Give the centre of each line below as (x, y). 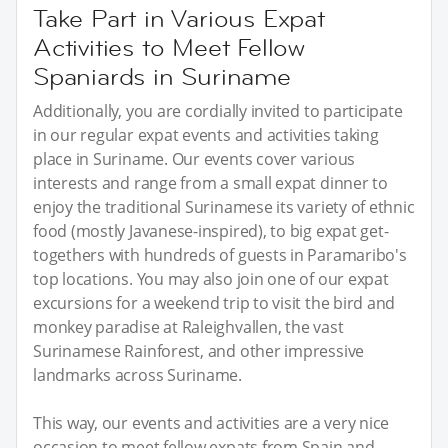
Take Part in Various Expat (179, 19)
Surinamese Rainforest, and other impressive (199, 351)
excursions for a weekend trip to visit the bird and (214, 303)
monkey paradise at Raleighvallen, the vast (188, 327)
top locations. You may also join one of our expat (211, 279)
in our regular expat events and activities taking (206, 135)
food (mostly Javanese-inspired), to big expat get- (211, 231)
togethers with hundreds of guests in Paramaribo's (220, 255)
